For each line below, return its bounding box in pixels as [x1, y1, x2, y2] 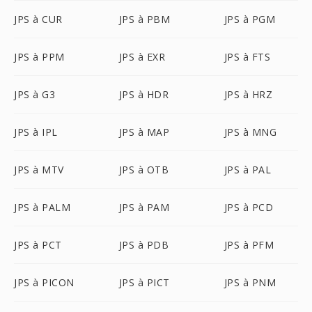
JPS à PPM [14, 50, 65, 63]
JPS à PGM [224, 13, 276, 26]
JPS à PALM [14, 201, 70, 214]
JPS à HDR [118, 88, 169, 101]
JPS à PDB [118, 238, 169, 251]
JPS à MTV [14, 163, 64, 176]
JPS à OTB [118, 163, 169, 176]
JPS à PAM [118, 201, 170, 214]
